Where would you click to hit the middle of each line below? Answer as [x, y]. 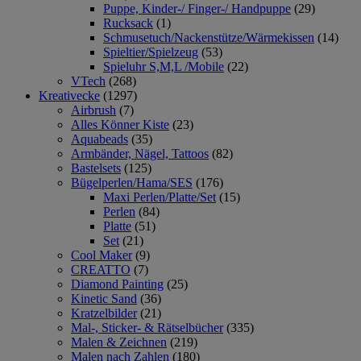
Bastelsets [96, 168]
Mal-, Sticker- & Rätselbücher [147, 327]
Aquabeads [100, 139]
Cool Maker [102, 255]
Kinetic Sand [104, 298]
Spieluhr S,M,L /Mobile [164, 66]
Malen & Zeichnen [119, 342]
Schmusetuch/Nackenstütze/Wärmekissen [209, 37]
